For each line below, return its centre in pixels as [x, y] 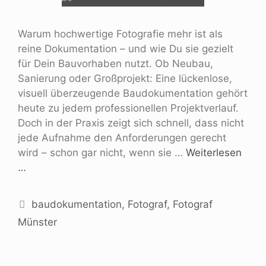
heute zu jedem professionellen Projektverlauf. [128, 108]
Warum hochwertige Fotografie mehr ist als [120, 34]
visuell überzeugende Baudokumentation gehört [133, 93]
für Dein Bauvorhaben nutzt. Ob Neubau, [115, 63]
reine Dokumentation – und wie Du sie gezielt [126, 48]
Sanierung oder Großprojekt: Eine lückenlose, [125, 78]
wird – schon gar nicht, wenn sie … [102, 152]
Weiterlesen [214, 152]
